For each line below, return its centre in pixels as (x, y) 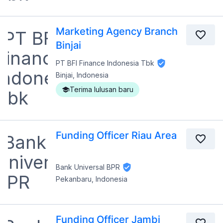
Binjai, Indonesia (82, 75)
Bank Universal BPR (88, 167)
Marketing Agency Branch (117, 32)
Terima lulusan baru (102, 90)
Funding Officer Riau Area (116, 136)
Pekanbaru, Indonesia (92, 179)
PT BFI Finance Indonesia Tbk (105, 63)
